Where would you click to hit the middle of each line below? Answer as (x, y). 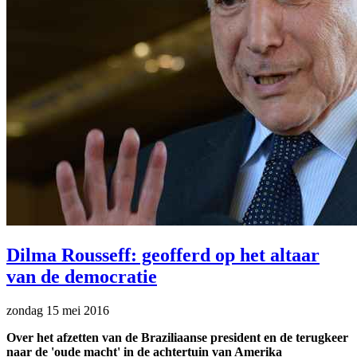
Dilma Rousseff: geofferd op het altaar (163, 255)
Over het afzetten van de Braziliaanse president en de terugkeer (177, 338)
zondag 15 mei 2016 (58, 311)
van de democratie (82, 277)
